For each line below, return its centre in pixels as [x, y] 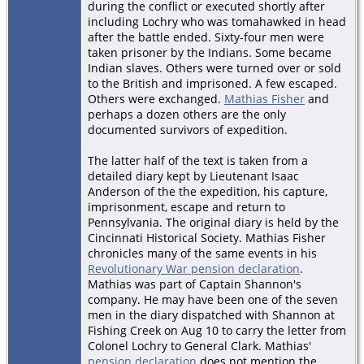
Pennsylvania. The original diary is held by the [213, 222]
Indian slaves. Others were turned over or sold [214, 67]
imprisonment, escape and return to [186, 206]
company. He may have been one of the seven [213, 299]
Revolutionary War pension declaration [194, 268]
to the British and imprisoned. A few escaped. [212, 83]
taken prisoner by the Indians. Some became [210, 52]
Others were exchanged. [156, 98]
